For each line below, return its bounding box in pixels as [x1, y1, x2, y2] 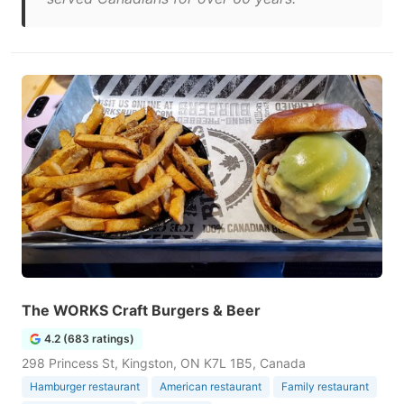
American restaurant [160, 380, 262, 393]
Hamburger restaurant [30, 380, 140, 393]
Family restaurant [281, 380, 369, 393]
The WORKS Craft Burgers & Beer [22, 301, 261, 319]
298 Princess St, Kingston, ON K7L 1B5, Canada [22, 355, 306, 371]
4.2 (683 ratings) [44, 332, 134, 345]
